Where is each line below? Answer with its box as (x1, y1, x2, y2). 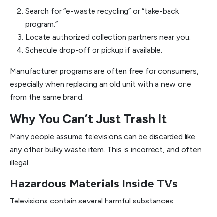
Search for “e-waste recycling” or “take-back (25, 6, 179, 15)
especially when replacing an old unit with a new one (10, 79, 191, 89)
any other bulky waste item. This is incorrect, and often (10, 145, 201, 154)
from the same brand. (10, 93, 84, 102)
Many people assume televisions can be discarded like (10, 132, 195, 141)
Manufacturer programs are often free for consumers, (10, 66, 199, 76)
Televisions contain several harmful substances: (10, 196, 175, 205)
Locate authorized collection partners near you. (25, 32, 191, 42)
